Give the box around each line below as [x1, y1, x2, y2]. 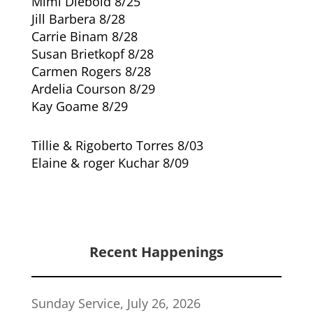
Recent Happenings [89, 242, 224, 261]
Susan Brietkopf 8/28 [31, 45, 154, 62]
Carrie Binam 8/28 [31, 27, 138, 45]
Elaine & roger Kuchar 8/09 [31, 154, 189, 171]
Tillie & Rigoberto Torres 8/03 [31, 136, 203, 154]
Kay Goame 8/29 [31, 97, 128, 115]
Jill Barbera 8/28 [31, 10, 125, 27]
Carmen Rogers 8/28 [31, 62, 151, 80]
